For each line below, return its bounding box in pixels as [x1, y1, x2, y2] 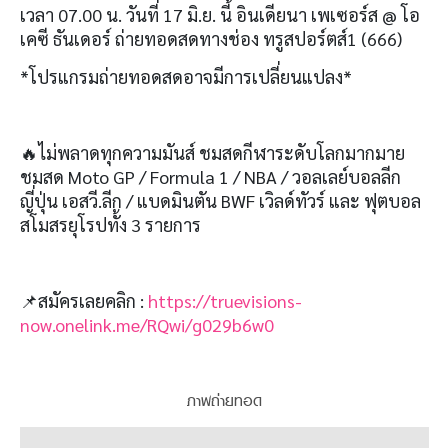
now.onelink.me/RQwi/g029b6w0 [20, 312, 274, 336]
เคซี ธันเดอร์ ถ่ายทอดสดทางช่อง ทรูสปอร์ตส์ [20, 26, 347, 50]
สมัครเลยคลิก [38, 288, 140, 312]
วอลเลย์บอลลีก [292, 164, 401, 188]
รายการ [145, 212, 201, 236]
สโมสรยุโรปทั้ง [20, 212, 131, 236]
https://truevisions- [148, 288, 302, 312]
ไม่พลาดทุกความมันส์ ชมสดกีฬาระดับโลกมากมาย [38, 140, 405, 164]
